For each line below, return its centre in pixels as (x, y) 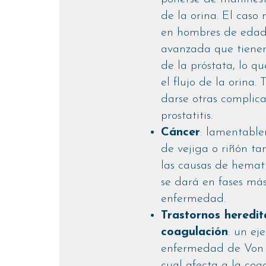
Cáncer (181, 133)
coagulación (195, 232)
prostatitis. (187, 116)
